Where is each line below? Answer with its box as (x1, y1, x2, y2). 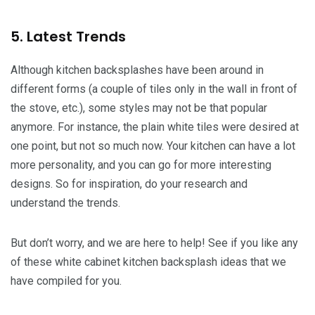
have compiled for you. (11, 274, 122, 288)
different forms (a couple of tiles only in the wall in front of (11, 82, 297, 96)
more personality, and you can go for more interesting (11, 157, 271, 172)
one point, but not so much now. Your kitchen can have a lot (11, 139, 295, 153)
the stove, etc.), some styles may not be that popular (11, 101, 267, 115)
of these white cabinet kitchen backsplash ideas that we (11, 255, 286, 269)
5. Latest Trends (11, 26, 126, 46)
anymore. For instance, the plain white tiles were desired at (11, 120, 299, 134)
